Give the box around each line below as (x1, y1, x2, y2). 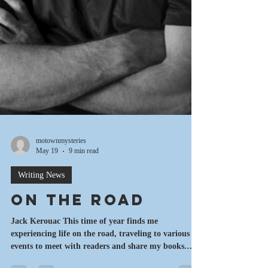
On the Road (11, 240, 145, 260)
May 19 (36, 197, 58, 205)
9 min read (69, 197, 99, 205)
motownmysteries (36, 187, 86, 195)
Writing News (18, 221, 65, 230)
